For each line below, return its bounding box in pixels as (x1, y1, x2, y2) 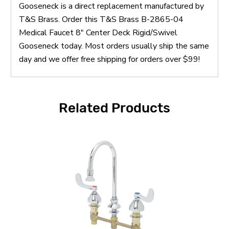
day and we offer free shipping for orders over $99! (19, 53, 200, 65)
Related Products (59, 100, 170, 116)
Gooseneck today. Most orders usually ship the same (19, 40, 209, 52)
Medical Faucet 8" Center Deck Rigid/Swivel (19, 27, 177, 38)
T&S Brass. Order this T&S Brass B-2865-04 (19, 13, 184, 25)
